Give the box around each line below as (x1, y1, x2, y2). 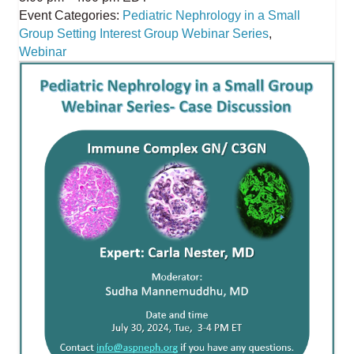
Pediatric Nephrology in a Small (122, 8, 300, 22)
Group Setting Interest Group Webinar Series (19, 26, 269, 40)
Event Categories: (19, 8, 119, 22)
